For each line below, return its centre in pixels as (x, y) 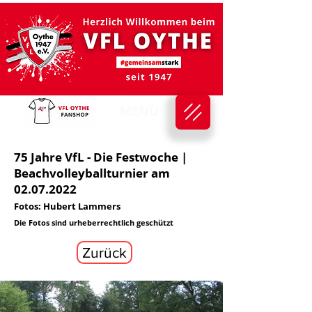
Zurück (104, 252)
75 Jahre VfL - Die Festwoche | (101, 157)
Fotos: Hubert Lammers (67, 206)
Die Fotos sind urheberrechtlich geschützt (94, 223)
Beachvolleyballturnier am (92, 173)
